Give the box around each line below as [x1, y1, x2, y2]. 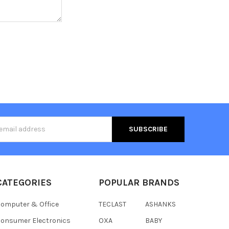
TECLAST [98, 199, 126, 209]
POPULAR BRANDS [98, 176, 179, 188]
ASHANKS [145, 199, 176, 209]
